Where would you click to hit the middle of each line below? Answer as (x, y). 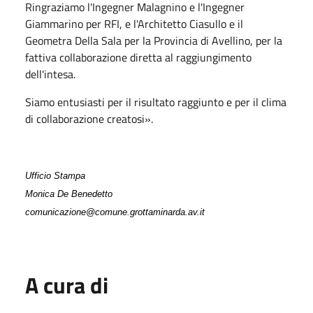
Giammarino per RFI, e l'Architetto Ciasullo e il (134, 23)
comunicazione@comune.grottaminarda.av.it (115, 212)
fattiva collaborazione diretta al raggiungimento (138, 57)
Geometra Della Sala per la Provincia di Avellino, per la (154, 40)
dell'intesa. (50, 74)
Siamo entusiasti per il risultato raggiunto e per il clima (156, 102)
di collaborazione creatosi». (89, 118)
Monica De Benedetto (69, 194)
